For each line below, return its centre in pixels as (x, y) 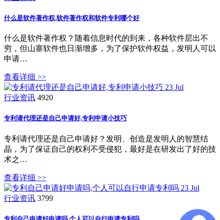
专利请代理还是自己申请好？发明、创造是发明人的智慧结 (106, 138)
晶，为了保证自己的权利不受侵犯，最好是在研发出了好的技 (110, 149)
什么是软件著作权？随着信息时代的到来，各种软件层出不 (106, 38)
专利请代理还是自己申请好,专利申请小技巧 (65, 118)
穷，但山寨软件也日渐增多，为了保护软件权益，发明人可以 (110, 49)
